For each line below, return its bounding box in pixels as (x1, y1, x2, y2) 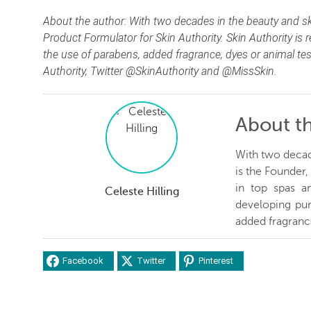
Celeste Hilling (104, 185, 179, 198)
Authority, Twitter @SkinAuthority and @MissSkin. (43, 64, 277, 78)
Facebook (62, 255, 103, 267)
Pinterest (199, 255, 233, 267)
